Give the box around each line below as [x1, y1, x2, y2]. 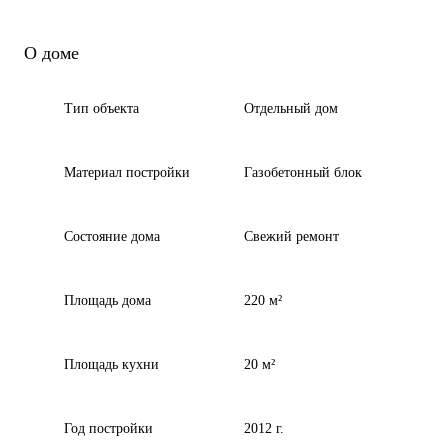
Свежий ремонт [244, 229, 339, 244]
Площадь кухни [64, 357, 159, 372]
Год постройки [64, 421, 153, 436]
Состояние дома [64, 229, 160, 244]
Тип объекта [64, 101, 139, 116]
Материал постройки [64, 165, 190, 180]
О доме [24, 43, 79, 63]
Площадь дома [64, 293, 151, 308]
